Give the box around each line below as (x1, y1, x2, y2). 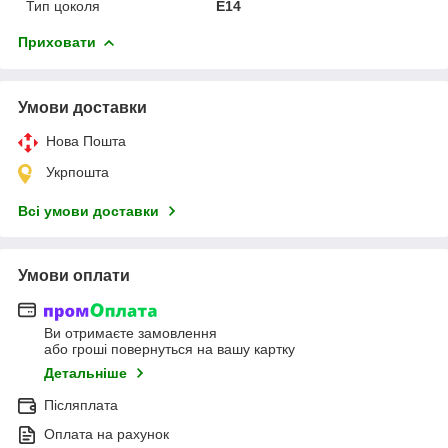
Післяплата (44, 397, 118, 414)
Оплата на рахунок (44, 426, 169, 443)
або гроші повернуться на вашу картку (44, 341, 295, 358)
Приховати (18, 33, 96, 50)
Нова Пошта (46, 132, 126, 149)
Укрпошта (46, 163, 109, 180)
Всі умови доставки (18, 202, 159, 219)
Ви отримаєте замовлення (44, 325, 217, 342)
